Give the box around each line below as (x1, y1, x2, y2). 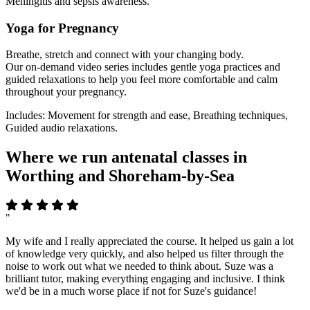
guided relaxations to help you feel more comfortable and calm (6, 73, 277, 86)
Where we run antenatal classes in (6, 148, 247, 167)
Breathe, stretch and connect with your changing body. (6, 48, 244, 61)
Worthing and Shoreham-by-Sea (6, 167, 235, 185)
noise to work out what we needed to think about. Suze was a (6, 260, 273, 273)
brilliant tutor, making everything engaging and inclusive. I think (6, 273, 285, 285)
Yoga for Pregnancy (6, 20, 119, 35)
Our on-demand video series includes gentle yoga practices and (6, 61, 280, 73)
